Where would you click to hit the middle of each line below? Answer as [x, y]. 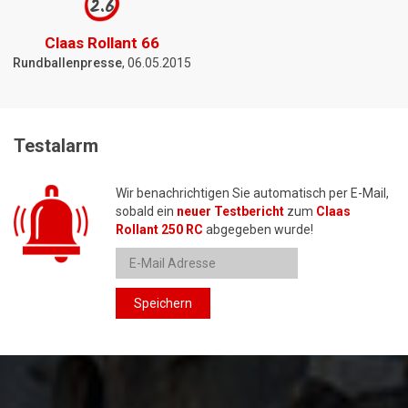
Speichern [163, 304]
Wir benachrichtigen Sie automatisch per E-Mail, [252, 194]
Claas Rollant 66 [102, 43]
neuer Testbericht [230, 212]
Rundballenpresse [67, 63]
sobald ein [146, 212]
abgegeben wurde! [258, 230]
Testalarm [56, 146]
